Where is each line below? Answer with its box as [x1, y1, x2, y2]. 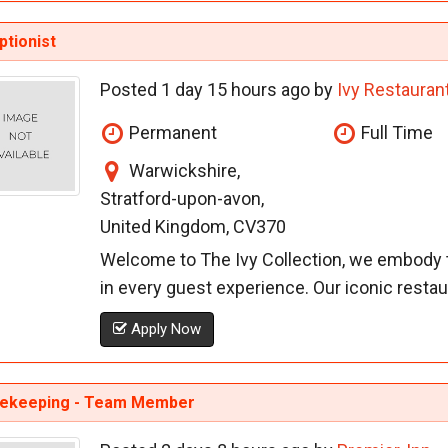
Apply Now [126, 320, 201, 339]
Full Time [357, 122, 434, 144]
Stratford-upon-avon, [99, 188, 264, 210]
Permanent [124, 122, 217, 144]
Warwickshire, [124, 160, 240, 182]
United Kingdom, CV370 [99, 216, 286, 238]
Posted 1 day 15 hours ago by [99, 79, 337, 101]
